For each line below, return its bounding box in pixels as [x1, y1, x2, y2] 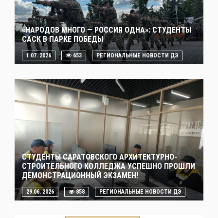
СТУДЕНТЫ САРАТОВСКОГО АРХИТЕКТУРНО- [22, 152, 177, 162]
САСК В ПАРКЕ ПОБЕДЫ [22, 35, 103, 44]
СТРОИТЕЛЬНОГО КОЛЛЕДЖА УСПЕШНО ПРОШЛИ [22, 162, 195, 171]
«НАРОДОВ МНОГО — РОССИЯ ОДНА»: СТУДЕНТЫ [22, 25, 191, 35]
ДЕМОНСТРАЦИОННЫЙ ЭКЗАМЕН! [22, 171, 138, 181]
